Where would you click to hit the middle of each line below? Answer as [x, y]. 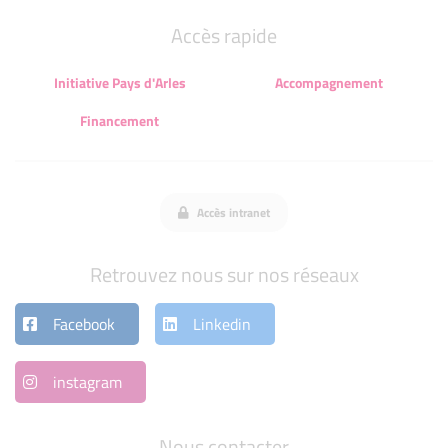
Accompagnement [328, 82]
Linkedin [222, 324]
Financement [119, 120]
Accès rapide [224, 35]
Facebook [84, 324]
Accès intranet [232, 212]
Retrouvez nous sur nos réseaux [224, 274]
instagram [87, 382]
